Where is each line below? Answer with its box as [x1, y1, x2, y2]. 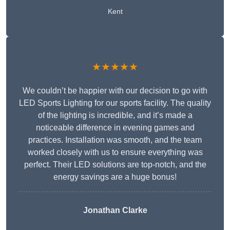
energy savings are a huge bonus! [53, 172, 177, 182]
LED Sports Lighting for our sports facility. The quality [19, 99, 211, 108]
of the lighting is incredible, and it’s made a [37, 111, 193, 120]
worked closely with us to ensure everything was [27, 148, 203, 157]
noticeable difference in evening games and [35, 123, 195, 132]
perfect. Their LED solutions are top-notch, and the [24, 160, 206, 169]
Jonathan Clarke [83, 206, 147, 215]
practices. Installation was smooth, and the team [28, 136, 202, 145]
